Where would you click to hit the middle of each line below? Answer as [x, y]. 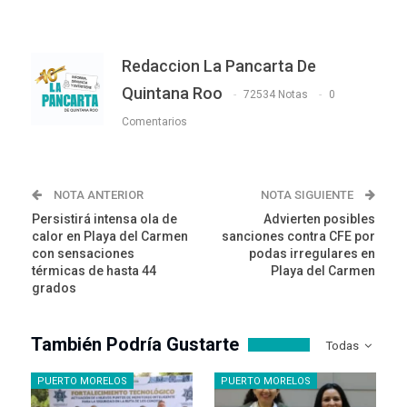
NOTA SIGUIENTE [308, 194]
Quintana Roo [172, 93]
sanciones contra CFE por [298, 236]
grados [54, 288]
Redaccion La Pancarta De [219, 65]
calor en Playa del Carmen [110, 236]
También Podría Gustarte [135, 344]
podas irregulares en [312, 253]
